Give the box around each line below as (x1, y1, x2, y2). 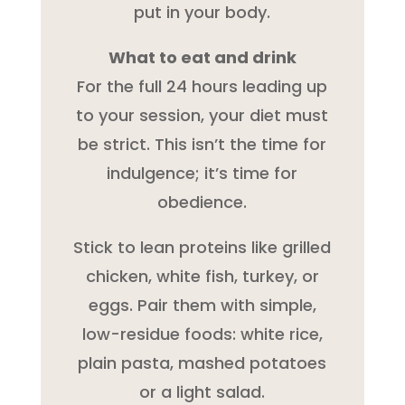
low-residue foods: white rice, (81, 322, 323, 345)
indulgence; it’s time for (107, 161, 298, 184)
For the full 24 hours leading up (77, 74, 328, 98)
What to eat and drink (108, 45, 297, 69)
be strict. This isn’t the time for (78, 132, 327, 155)
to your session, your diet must (76, 103, 329, 127)
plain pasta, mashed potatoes (78, 351, 327, 374)
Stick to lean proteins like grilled (73, 235, 332, 259)
